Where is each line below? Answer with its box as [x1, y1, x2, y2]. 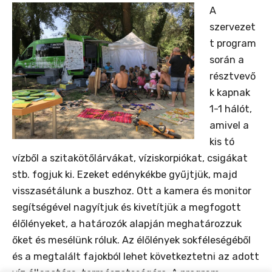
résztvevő [209, 70, 256, 83]
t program [209, 38, 256, 50]
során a [209, 54, 244, 66]
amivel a [209, 120, 249, 132]
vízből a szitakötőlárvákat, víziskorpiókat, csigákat [12, 152, 248, 165]
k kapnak [209, 87, 250, 99]
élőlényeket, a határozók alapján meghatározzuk [12, 218, 242, 230]
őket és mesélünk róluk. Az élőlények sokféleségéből [12, 234, 251, 246]
